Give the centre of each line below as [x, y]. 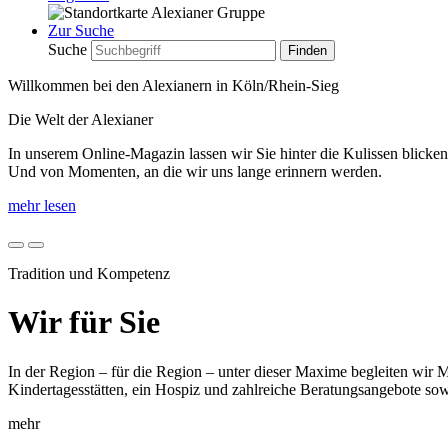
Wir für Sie [84, 322]
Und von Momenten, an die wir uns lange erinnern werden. [195, 171]
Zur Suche [81, 30]
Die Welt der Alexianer [80, 119]
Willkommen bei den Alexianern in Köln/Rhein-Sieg [173, 85]
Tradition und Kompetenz [89, 273]
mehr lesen [42, 205]
